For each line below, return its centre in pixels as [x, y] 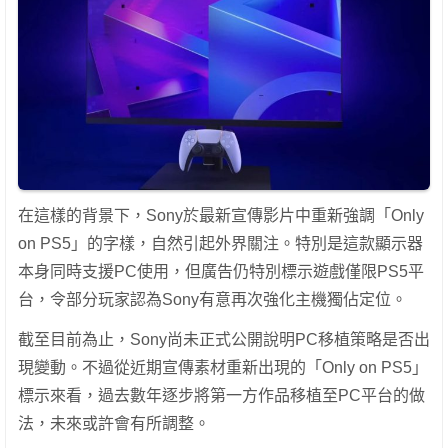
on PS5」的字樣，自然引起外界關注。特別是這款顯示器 [220, 243]
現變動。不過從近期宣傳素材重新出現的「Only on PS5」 [223, 367]
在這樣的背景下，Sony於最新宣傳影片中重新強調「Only [221, 215]
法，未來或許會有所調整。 [114, 423]
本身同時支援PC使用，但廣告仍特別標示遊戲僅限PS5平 [221, 271]
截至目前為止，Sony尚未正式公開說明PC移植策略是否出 [224, 339]
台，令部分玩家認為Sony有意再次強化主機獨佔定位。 [212, 299]
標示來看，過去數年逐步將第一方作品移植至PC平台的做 [221, 395]
